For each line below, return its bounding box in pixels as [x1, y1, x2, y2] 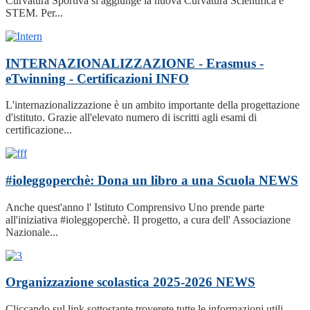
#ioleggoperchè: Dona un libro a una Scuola [6, 173, 259, 188]
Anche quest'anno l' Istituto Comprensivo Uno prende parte [6, 201, 264, 213]
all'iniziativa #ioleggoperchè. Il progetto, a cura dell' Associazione [6, 213, 291, 226]
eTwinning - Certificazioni [6, 71, 156, 86]
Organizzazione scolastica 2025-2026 [6, 275, 216, 290]
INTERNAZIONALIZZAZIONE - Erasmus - [6, 55, 264, 71]
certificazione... [6, 124, 72, 136]
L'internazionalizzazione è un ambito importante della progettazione [6, 99, 300, 111]
